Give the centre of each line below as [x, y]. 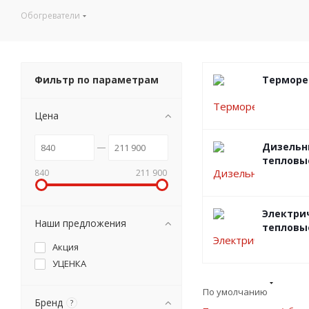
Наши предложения [80, 223]
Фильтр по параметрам [97, 80]
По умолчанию [236, 292]
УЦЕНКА [69, 263]
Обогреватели [50, 16]
